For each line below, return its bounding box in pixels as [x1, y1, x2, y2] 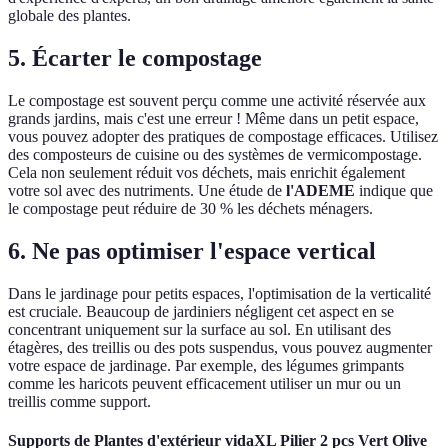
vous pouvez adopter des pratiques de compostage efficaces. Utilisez [8, 128, 438, 146]
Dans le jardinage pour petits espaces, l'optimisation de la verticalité [8, 284, 431, 302]
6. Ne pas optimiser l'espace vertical [8, 237, 376, 264]
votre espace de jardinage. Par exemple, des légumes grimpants [8, 356, 404, 374]
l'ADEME [286, 182, 355, 200]
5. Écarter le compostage [8, 45, 262, 72]
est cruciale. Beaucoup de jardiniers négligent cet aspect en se [8, 302, 394, 320]
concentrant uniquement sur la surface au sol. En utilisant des [8, 320, 391, 338]
